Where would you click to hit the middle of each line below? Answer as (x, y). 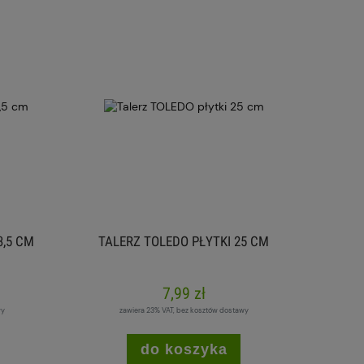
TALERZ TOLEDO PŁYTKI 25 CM (184, 242)
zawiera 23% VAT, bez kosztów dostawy (184, 311)
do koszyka (184, 350)
